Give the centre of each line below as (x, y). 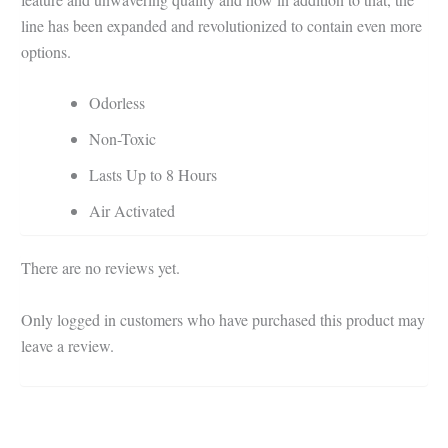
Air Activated (132, 211)
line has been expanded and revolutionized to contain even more (221, 25)
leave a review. (67, 345)
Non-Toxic (122, 139)
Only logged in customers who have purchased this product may (223, 319)
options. (46, 51)
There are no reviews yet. (100, 268)
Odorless (117, 103)
